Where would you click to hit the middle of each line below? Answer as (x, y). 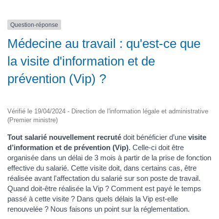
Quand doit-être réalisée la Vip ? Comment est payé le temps (104, 189)
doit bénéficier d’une (154, 137)
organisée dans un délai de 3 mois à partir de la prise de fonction (109, 158)
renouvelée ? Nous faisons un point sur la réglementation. (99, 209)
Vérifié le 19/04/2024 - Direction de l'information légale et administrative (108, 111)
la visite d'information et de (81, 61)
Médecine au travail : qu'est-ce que (104, 44)
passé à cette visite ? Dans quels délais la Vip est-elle (93, 199)
